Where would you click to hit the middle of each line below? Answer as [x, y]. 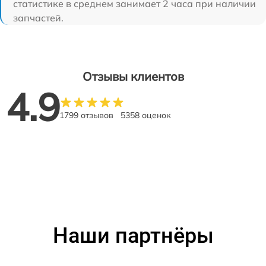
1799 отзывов [86, 115]
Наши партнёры [133, 236]
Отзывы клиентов [133, 76]
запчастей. [38, 18]
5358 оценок [146, 115]
